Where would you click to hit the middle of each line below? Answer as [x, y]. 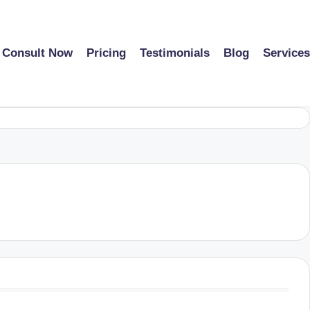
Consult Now [37, 53]
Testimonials [175, 53]
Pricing [106, 53]
